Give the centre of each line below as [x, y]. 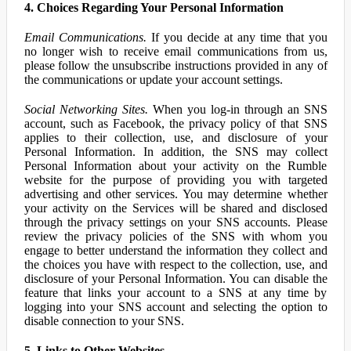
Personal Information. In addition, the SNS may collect [175, 152]
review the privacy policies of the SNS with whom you [175, 236]
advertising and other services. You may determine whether [175, 194]
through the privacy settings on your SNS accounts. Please [175, 222]
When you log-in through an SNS [237, 109]
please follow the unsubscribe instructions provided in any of [175, 65]
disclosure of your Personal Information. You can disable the [175, 279]
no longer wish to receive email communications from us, [175, 51]
